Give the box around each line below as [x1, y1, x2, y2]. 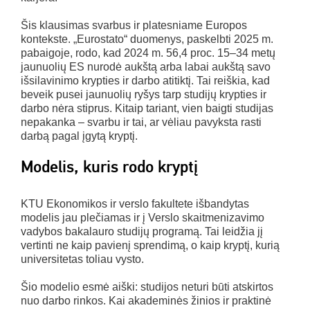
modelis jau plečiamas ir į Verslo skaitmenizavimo [21, 211, 264, 224]
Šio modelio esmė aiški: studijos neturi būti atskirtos [21, 280, 273, 293]
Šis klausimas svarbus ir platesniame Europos [21, 19, 247, 31]
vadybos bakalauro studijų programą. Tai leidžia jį [21, 225, 263, 237]
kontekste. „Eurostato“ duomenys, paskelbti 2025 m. [21, 33, 273, 45]
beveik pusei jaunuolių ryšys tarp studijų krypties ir [21, 88, 266, 100]
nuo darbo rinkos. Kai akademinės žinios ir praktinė [21, 294, 271, 307]
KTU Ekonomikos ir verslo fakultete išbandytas [21, 197, 249, 210]
